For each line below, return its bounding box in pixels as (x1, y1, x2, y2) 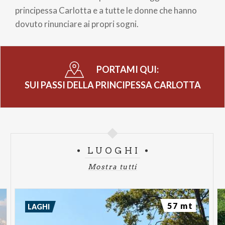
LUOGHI (87, 146, 141, 156)
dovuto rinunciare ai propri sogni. (15, 19, 139, 30)
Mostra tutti (88, 163, 137, 171)
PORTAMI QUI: (96, 64, 160, 75)
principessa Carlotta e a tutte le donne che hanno (15, 5, 197, 16)
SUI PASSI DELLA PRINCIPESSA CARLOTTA (24, 79, 201, 91)
